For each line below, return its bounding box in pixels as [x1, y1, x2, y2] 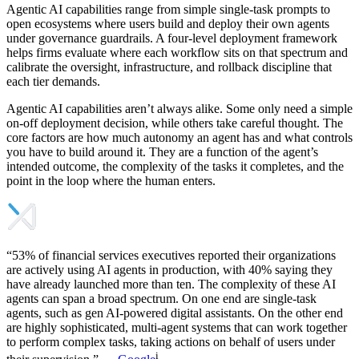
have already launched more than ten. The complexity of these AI [6, 276, 336, 291]
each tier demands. [6, 74, 100, 88]
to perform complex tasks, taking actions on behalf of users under [6, 334, 335, 349]
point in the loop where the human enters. [6, 173, 216, 188]
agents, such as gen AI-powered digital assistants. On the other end [6, 305, 343, 320]
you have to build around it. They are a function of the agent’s [6, 144, 318, 159]
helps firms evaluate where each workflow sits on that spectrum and [6, 45, 348, 59]
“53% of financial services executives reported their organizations [6, 248, 336, 262]
